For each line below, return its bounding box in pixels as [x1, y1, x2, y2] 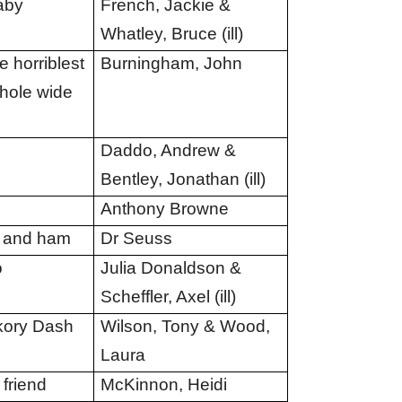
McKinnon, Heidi [100, 375, 227, 394]
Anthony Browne [100, 199, 229, 218]
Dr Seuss [100, 229, 172, 248]
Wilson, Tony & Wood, [100, 317, 270, 336]
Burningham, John [100, 54, 242, 73]
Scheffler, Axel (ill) [100, 287, 236, 306]
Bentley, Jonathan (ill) [100, 170, 266, 188]
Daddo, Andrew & [100, 141, 236, 160]
